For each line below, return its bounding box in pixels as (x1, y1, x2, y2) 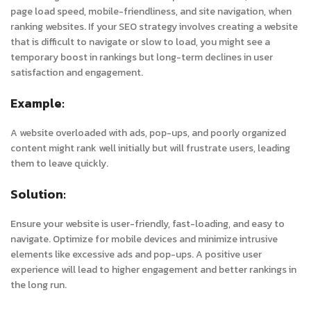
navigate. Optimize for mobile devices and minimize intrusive (10, 232, 278, 246)
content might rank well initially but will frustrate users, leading (10, 141, 290, 155)
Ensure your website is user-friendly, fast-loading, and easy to (10, 217, 285, 231)
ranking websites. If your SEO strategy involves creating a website (10, 19, 298, 34)
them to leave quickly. (10, 156, 108, 171)
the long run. (10, 278, 67, 292)
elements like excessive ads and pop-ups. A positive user (10, 247, 262, 262)
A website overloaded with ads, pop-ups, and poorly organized (10, 126, 286, 140)
